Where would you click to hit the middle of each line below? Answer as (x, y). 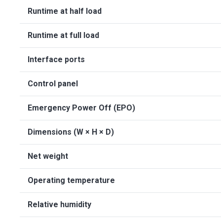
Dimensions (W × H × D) (71, 132)
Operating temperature (71, 180)
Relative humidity (59, 204)
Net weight (48, 156)
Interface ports (56, 59)
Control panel (53, 84)
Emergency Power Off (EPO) (81, 108)
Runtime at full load (63, 35)
